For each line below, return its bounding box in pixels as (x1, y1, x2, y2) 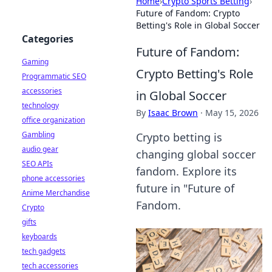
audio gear (22, 144, 58, 154)
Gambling (22, 129, 55, 140)
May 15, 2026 (205, 107, 259, 118)
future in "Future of (136, 181, 234, 195)
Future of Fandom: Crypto (136, 7, 240, 19)
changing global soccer (136, 147, 256, 161)
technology (22, 100, 59, 110)
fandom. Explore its (136, 164, 237, 178)
